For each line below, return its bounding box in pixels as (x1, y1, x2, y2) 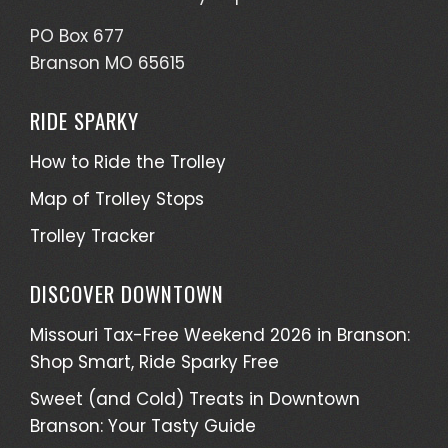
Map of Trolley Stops (30, 187, 204, 211)
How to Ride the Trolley (30, 150, 226, 174)
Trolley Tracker (30, 224, 155, 248)
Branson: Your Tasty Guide (30, 414, 256, 438)
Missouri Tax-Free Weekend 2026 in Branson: (30, 323, 410, 347)
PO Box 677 (30, 24, 124, 48)
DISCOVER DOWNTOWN (30, 278, 224, 309)
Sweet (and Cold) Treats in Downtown (30, 387, 360, 411)
